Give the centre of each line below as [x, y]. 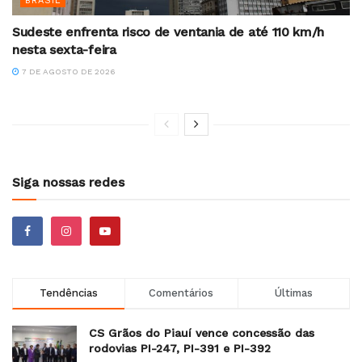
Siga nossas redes [68, 183]
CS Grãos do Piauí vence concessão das [202, 333]
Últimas [293, 293]
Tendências [69, 293]
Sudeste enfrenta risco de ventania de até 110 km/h [168, 32]
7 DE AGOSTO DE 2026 [67, 72]
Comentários [181, 293]
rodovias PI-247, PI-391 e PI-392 [180, 349]
